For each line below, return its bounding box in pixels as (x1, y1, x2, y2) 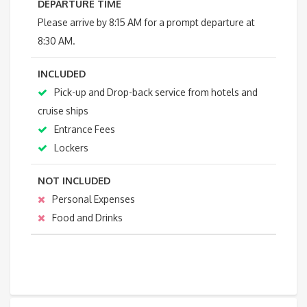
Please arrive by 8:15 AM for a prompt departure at (38, 16, 255, 29)
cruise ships (38, 105, 88, 117)
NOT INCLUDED (38, 175, 110, 187)
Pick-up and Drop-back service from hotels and (54, 86, 258, 99)
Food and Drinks (52, 212, 123, 224)
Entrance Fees (54, 123, 115, 136)
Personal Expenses (52, 193, 135, 206)
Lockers (54, 142, 88, 154)
